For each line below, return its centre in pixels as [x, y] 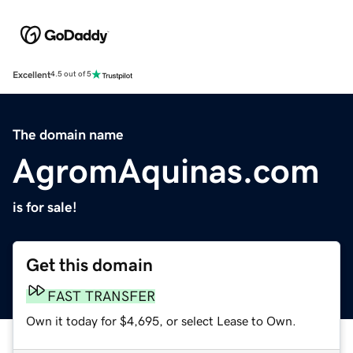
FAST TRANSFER [101, 296]
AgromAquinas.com [166, 171]
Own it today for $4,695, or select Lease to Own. [161, 320]
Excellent [32, 74]
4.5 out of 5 [71, 74]
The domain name [68, 134]
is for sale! [45, 207]
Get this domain [89, 265]
